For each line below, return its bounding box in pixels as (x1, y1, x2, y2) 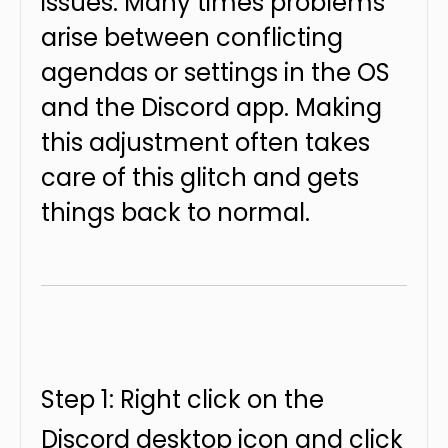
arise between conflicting (41, 20, 343, 54)
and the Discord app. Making (41, 90, 382, 124)
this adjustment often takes (41, 125, 370, 159)
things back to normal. (41, 195, 310, 229)
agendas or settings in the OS (41, 55, 390, 89)
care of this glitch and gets (41, 160, 359, 194)
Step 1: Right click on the (41, 382, 324, 416)
